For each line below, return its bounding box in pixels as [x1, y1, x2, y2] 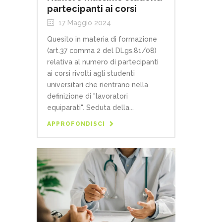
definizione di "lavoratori [47, 92, 128, 100]
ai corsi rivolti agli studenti [47, 69, 135, 77]
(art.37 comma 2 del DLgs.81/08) [47, 46, 157, 55]
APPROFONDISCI [47, 120, 105, 127]
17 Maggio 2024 [56, 18, 111, 27]
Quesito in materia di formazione [47, 35, 157, 43]
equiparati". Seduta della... [47, 103, 134, 111]
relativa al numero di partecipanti [47, 57, 159, 66]
